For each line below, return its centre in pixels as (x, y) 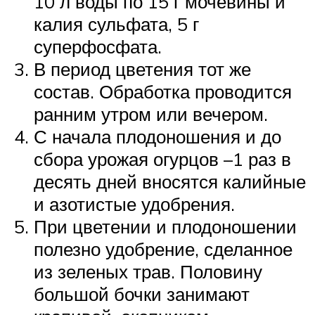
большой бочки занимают (142, 294)
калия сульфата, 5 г (116, 24)
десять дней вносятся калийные (170, 182)
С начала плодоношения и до (157, 137)
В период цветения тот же (142, 69)
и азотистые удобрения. (134, 204)
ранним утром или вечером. (151, 114)
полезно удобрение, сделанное (163, 249)
